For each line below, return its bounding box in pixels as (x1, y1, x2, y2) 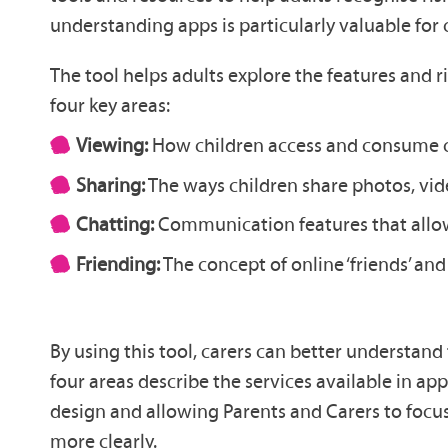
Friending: (76, 251, 160, 276)
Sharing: (76, 172, 145, 197)
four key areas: (50, 93, 171, 118)
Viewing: (76, 133, 148, 158)
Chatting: (76, 212, 154, 237)
